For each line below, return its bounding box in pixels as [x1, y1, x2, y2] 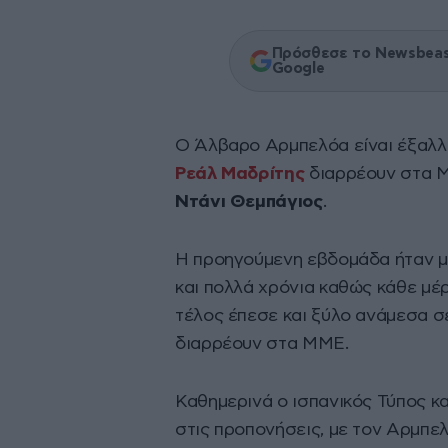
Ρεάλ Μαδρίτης [175, 165, 305, 184]
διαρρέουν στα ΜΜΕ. [175, 335, 349, 354]
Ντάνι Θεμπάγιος [175, 193, 323, 212]
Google [271, 61, 325, 77]
